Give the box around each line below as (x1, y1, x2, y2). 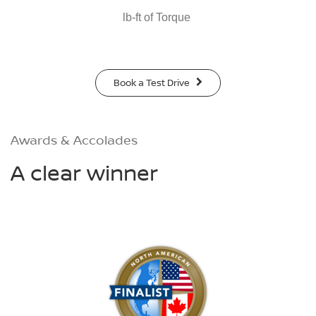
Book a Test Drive (113, 75, 192, 89)
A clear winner (11, 157, 158, 187)
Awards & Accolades (11, 130, 138, 148)
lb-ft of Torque (122, 11, 190, 23)
